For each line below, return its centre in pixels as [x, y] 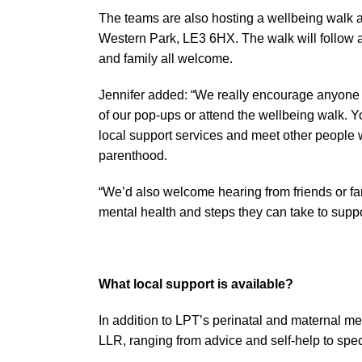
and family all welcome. [166, 59]
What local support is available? [196, 284]
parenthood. [133, 156]
